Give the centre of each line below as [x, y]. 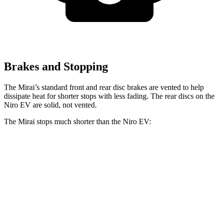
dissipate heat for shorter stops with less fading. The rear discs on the [109, 96]
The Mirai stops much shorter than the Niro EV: [77, 121]
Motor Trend [163, 175]
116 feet [94, 175]
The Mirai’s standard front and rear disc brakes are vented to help [104, 87]
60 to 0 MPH [56, 175]
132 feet [125, 175]
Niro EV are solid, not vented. [50, 105]
